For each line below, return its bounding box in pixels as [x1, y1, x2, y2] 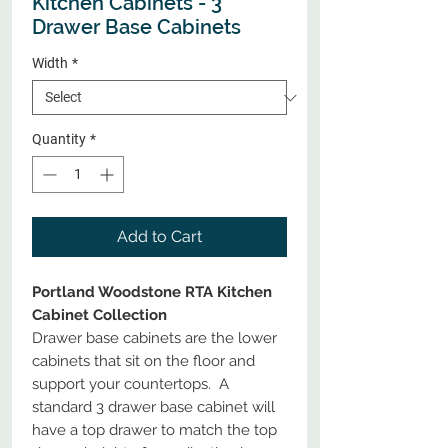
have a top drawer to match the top [32, 421, 277, 439]
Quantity [32, 131, 86, 147]
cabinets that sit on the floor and [32, 352, 255, 370]
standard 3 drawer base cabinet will [32, 398, 275, 416]
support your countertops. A [32, 375, 229, 393]
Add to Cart [117, 227, 202, 246]
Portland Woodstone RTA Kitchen [32, 283, 272, 301]
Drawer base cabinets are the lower [32, 329, 277, 347]
